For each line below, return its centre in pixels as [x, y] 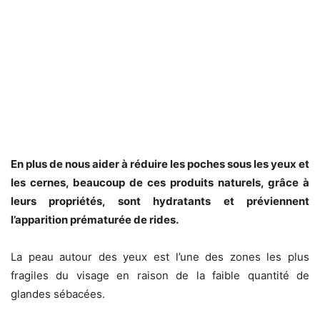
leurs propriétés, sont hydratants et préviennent [160, 201]
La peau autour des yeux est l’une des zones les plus [160, 257]
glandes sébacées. [58, 294]
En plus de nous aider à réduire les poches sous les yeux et [160, 164]
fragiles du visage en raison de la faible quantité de [160, 276]
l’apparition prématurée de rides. [95, 220]
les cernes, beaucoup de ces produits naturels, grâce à [160, 183]
